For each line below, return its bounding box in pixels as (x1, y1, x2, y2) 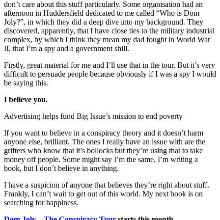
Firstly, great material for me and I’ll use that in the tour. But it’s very (4, 60, 215, 69)
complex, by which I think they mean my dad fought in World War (4, 35, 210, 44)
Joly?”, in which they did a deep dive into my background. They (4, 17, 203, 26)
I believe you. (4, 95, 52, 104)
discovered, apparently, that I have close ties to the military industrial (4, 26, 215, 35)
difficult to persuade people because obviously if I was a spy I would (4, 69, 216, 78)
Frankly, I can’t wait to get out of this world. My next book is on (4, 189, 203, 198)
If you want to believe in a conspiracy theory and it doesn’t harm (4, 128, 203, 137)
